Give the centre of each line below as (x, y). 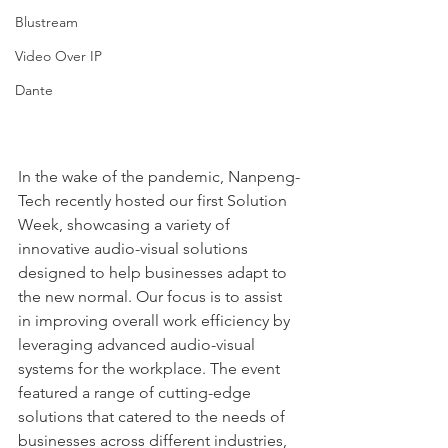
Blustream (46, 22)
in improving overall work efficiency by (156, 320)
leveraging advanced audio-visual (138, 344)
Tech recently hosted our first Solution (154, 200)
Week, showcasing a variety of (126, 224)
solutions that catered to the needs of (153, 416)
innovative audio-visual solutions (135, 248)
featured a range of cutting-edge (136, 392)
